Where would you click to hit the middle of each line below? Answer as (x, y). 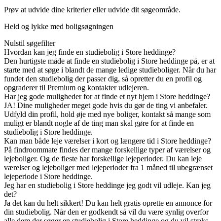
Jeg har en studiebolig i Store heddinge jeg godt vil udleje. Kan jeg (107, 185)
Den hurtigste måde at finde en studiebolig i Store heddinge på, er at (109, 61)
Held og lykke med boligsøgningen (59, 27)
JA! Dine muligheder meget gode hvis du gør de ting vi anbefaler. (106, 106)
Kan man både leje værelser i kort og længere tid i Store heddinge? (108, 141)
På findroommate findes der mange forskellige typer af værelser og (107, 150)
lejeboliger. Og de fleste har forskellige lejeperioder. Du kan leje (103, 159)
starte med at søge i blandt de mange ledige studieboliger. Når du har (110, 70)
